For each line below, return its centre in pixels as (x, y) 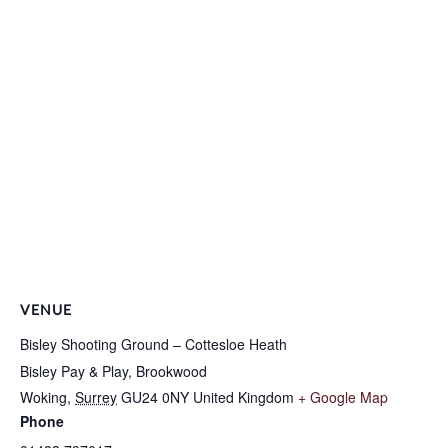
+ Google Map (343, 397)
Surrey (96, 397)
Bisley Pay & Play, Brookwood (113, 371)
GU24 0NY (155, 397)
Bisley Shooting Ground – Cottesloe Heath (153, 344)
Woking (43, 397)
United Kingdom (243, 397)
